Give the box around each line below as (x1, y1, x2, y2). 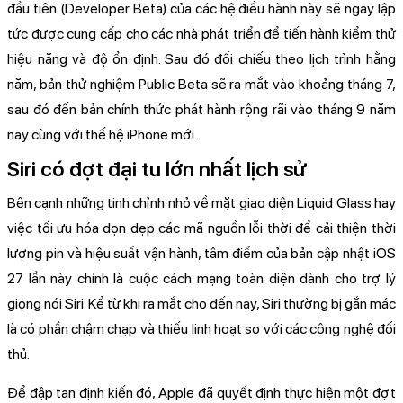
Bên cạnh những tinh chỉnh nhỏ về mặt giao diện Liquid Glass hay (7, 194, 396, 212)
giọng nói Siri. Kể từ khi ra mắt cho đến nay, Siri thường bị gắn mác (7, 295, 396, 313)
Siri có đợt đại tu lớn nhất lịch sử (7, 157, 307, 183)
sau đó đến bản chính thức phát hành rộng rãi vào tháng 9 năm (7, 101, 396, 119)
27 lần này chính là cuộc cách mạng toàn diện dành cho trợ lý (7, 270, 396, 288)
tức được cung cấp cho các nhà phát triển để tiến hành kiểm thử (7, 25, 396, 43)
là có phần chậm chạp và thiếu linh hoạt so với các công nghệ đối (7, 320, 396, 338)
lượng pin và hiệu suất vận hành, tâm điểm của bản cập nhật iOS (7, 245, 396, 263)
